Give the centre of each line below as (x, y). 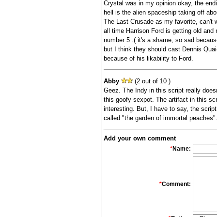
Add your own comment (139, 138)
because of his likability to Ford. (148, 59)
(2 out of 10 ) (151, 81)
